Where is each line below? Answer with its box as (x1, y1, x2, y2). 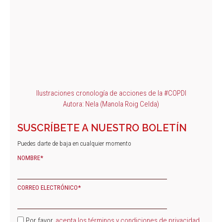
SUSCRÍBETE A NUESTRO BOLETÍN (17, 121, 187, 134)
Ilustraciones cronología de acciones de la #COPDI (36, 88, 186, 98)
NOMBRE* (17, 154, 43, 162)
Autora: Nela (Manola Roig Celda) (63, 99, 159, 109)
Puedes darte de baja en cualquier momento (17, 139, 131, 147)
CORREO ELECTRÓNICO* (17, 184, 81, 192)
